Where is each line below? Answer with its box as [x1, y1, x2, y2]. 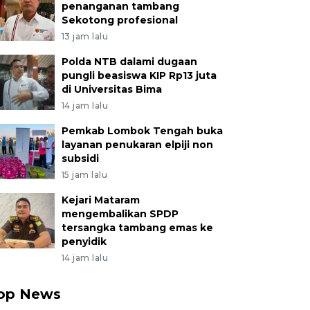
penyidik [61, 235, 107, 248]
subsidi [61, 152, 99, 165]
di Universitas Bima [61, 83, 162, 95]
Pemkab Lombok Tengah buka [61, 125, 223, 137]
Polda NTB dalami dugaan [61, 55, 197, 68]
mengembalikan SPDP [61, 208, 179, 220]
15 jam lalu [61, 170, 108, 180]
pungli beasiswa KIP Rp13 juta [61, 69, 217, 82]
